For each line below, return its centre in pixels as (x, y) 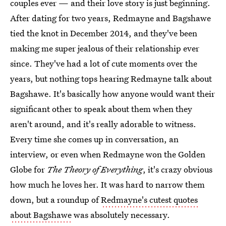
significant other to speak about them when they (101, 109)
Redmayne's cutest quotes (149, 200)
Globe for (29, 169)
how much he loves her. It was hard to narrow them (107, 184)
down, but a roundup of (55, 200)
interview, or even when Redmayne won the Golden (108, 154)
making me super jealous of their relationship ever (105, 48)
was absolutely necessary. (121, 215)
